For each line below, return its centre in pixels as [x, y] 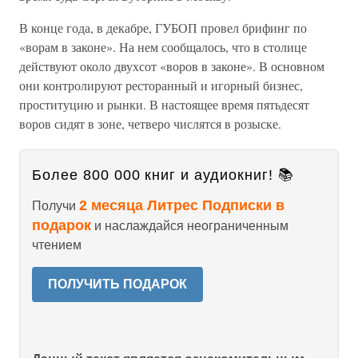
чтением [57, 245]
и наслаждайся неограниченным [190, 226]
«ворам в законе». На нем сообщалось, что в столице [163, 47]
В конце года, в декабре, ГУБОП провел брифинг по [163, 28]
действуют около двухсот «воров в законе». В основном [172, 66]
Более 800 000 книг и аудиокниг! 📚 [163, 175]
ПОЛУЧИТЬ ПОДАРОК [117, 284]
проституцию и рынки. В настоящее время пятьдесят [164, 104]
